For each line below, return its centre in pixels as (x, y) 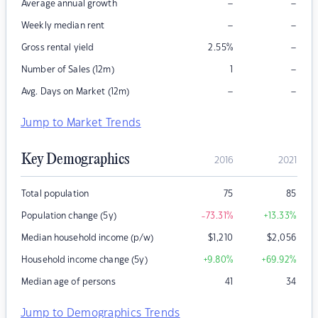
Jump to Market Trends (81, 124)
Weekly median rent (63, 26)
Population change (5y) (69, 216)
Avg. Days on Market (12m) (76, 92)
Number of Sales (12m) (68, 70)
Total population (55, 194)
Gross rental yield (58, 48)
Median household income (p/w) (87, 238)
